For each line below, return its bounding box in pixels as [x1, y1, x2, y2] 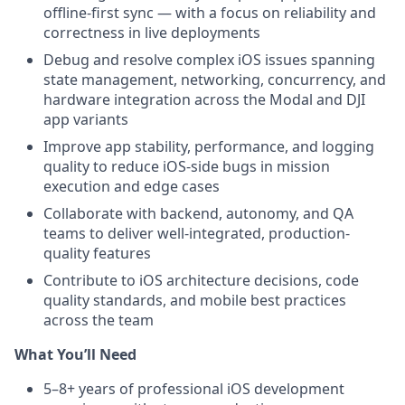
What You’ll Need [14, 344, 137, 364]
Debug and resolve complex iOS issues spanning [43, 50, 375, 70]
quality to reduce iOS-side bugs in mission [43, 156, 330, 176]
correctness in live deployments [43, 23, 260, 42]
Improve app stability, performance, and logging [43, 137, 374, 156]
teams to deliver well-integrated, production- [43, 223, 350, 243]
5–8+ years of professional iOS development [43, 379, 344, 399]
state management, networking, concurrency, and [43, 70, 386, 89]
